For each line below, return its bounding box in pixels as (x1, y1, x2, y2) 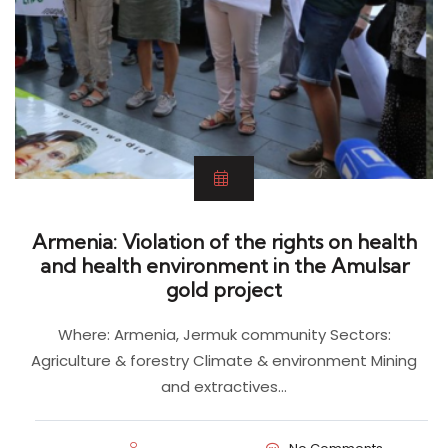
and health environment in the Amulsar (39, 252, 409, 278)
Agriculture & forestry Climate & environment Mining (31, 349, 417, 371)
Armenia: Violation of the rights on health (31, 228, 417, 254)
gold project (166, 276, 282, 302)
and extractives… (161, 375, 287, 397)
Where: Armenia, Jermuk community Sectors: (57, 323, 391, 345)
